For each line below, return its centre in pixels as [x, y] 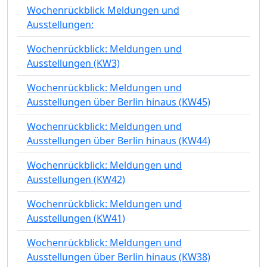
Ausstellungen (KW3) [73, 63]
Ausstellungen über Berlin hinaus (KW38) [119, 257]
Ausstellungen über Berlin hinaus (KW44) [119, 140]
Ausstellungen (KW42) [76, 179]
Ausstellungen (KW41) [76, 218]
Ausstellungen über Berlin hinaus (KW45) [119, 102]
